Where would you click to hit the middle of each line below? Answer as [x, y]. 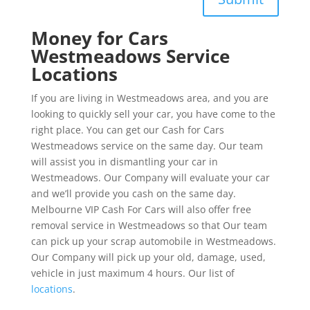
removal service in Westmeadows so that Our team [149, 225]
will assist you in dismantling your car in [124, 161]
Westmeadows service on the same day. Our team [147, 145]
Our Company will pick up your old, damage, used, [148, 257]
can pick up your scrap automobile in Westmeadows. [153, 241]
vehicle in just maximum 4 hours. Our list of [133, 273]
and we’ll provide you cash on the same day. [133, 193]
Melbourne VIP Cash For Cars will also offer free [141, 209]
